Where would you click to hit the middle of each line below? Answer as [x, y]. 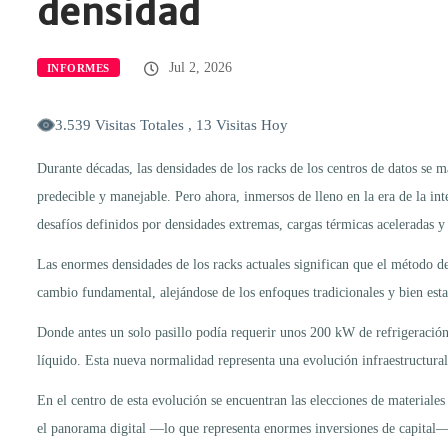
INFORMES [78, 67]
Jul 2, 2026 [198, 67]
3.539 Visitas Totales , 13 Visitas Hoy [171, 124]
